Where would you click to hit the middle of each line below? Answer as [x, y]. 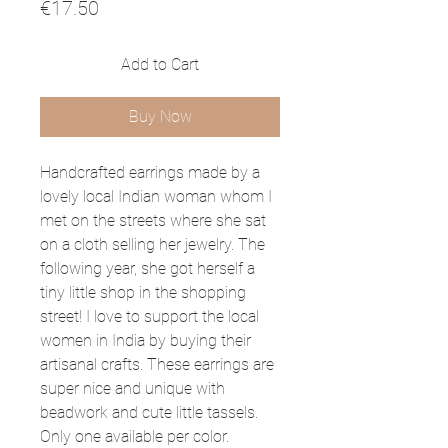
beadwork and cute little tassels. [149, 412]
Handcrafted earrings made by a [150, 172]
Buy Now [160, 116]
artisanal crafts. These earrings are [157, 364]
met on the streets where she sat [153, 220]
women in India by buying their [145, 340]
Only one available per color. [134, 436]
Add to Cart [160, 64]
